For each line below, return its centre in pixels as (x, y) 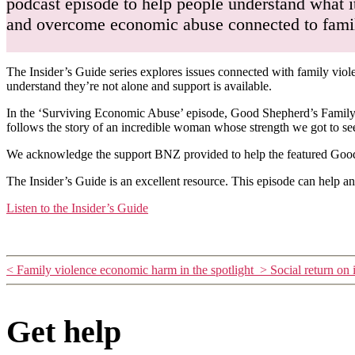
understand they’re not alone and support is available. (142, 86)
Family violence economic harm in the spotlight (137, 269)
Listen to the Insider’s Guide (77, 208)
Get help (64, 332)
